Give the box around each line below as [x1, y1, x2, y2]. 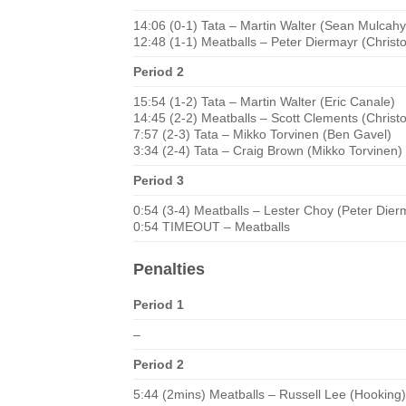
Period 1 [133, 297, 184, 312]
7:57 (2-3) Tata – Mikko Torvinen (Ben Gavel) [133, 127, 391, 141]
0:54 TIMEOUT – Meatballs [133, 219, 290, 234]
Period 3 [133, 173, 184, 188]
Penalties [133, 260, 205, 278]
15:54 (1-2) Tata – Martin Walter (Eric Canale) [133, 94, 395, 109]
